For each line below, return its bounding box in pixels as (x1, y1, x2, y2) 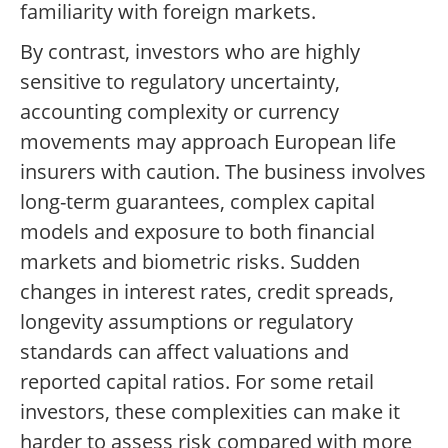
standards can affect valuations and (20, 338, 349, 366)
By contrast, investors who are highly (20, 38, 360, 66)
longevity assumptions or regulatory (20, 308, 353, 336)
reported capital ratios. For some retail (20, 368, 374, 396)
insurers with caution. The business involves (20, 158, 426, 186)
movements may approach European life (20, 128, 396, 156)
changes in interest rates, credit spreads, (20, 278, 394, 306)
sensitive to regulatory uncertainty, (20, 68, 340, 96)
